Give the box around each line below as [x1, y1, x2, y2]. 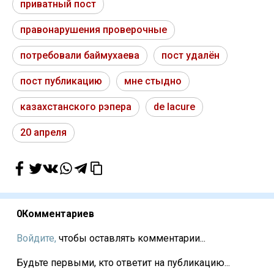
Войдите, [17, 232, 56, 245]
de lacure [154, 101, 195, 113]
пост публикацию [20, 75, 102, 87]
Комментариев [22, 208, 94, 220]
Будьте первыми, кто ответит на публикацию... [17, 257, 230, 269]
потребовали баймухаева [20, 50, 139, 62]
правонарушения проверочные [20, 24, 167, 36]
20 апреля [20, 127, 67, 139]
